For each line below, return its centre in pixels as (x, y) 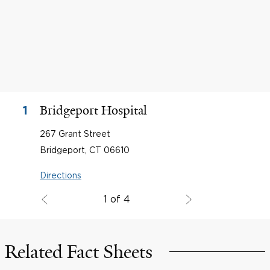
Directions (61, 175)
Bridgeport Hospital (93, 110)
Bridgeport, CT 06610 (85, 150)
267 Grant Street (75, 133)
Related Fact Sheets (79, 252)
